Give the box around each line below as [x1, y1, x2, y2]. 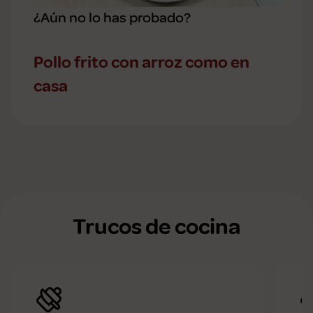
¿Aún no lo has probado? [34, 8, 191, 27]
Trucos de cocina [73, 213, 240, 242]
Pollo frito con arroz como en [34, 52, 249, 73]
